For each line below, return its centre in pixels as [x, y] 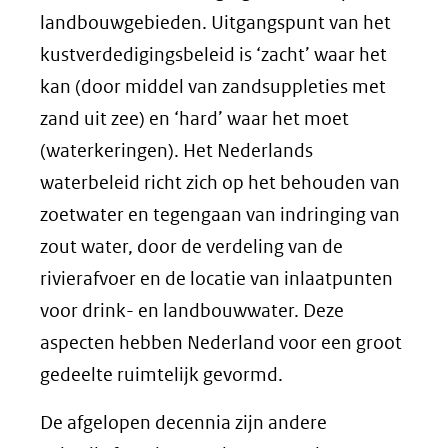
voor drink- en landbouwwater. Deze [192, 310]
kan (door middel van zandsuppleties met [213, 86]
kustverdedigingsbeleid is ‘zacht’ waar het [213, 54]
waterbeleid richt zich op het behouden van [220, 182]
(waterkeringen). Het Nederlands [176, 150]
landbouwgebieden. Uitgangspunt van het [215, 22]
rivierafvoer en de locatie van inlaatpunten [216, 278]
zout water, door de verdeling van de [191, 246]
